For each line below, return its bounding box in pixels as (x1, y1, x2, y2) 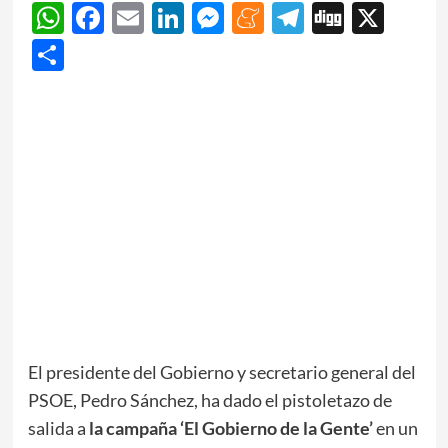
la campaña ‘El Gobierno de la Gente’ (88, 417, 373, 440)
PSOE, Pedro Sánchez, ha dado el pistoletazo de (27, 389, 392, 412)
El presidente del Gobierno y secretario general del (27, 361, 416, 384)
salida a (27, 417, 89, 440)
